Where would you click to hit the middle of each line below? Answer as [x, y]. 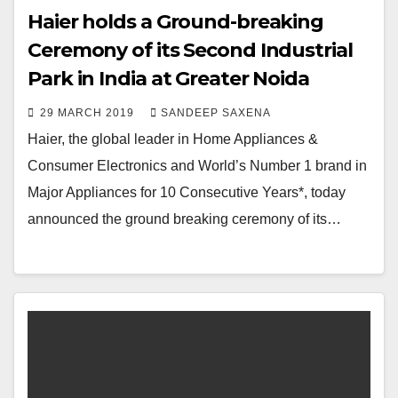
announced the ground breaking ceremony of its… [184, 219]
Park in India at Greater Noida [168, 79]
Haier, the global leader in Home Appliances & [173, 139]
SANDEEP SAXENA [216, 113]
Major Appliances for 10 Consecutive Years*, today [187, 193]
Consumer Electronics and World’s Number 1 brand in [197, 166]
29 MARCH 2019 [89, 113]
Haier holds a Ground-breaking [176, 22]
